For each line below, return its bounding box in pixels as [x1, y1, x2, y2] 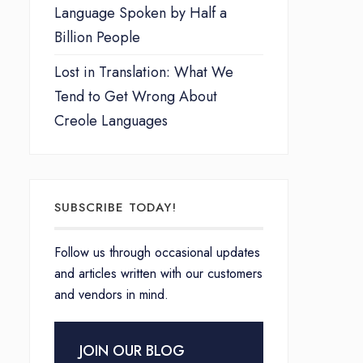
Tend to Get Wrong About [54, 85, 217, 107]
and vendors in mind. [54, 284, 169, 304]
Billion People [54, 26, 140, 48]
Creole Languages [54, 109, 168, 131]
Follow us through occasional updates [54, 242, 260, 262]
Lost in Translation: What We [54, 61, 233, 83]
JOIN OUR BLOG [79, 340, 185, 361]
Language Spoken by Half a [54, 2, 227, 23]
